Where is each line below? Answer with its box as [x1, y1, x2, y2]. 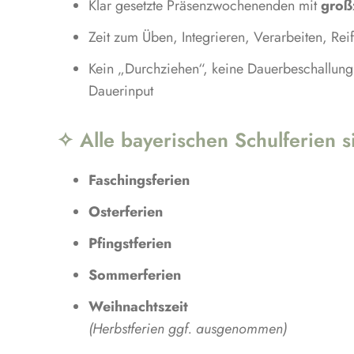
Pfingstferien [88, 232, 171, 254]
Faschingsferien [88, 169, 190, 190]
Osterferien [88, 201, 163, 222]
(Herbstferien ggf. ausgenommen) [88, 318, 287, 339]
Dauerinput [88, 80, 153, 101]
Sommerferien [88, 264, 181, 285]
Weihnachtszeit [88, 296, 188, 317]
